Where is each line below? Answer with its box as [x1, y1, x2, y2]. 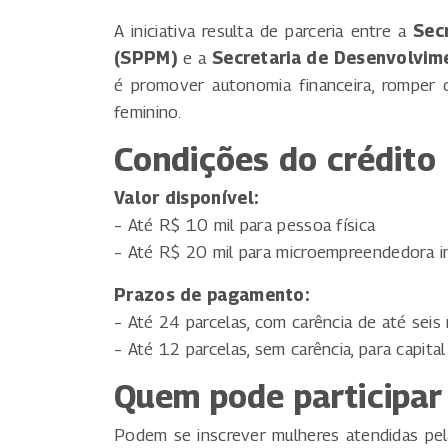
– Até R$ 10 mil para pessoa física [114, 214, 376, 235]
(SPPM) [114, 47, 178, 68]
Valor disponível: [114, 187, 259, 208]
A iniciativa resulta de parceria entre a [114, 20, 414, 41]
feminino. [114, 101, 182, 122]
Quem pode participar [114, 376, 442, 415]
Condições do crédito [114, 139, 436, 178]
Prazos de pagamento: [114, 284, 309, 305]
